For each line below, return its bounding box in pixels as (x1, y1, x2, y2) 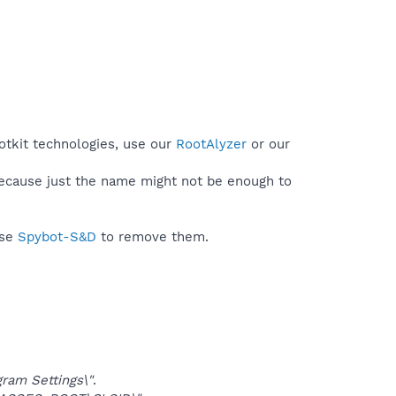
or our (247, 135, 290, 152)
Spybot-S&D (18, 228, 96, 245)
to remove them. (96, 228, 209, 245)
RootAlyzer (176, 135, 247, 152)
